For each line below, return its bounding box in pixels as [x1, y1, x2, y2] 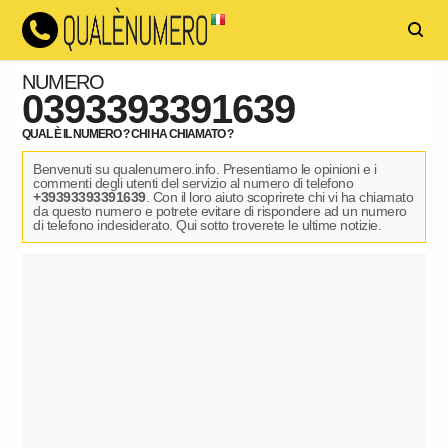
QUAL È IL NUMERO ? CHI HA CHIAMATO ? [22, 127, 234, 141]
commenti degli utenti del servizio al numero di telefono [33, 175, 354, 191]
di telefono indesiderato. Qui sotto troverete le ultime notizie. [33, 217, 382, 233]
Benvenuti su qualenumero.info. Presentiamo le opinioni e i [33, 161, 377, 177]
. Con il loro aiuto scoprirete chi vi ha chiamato [145, 189, 414, 205]
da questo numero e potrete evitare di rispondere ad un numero [33, 203, 407, 219]
